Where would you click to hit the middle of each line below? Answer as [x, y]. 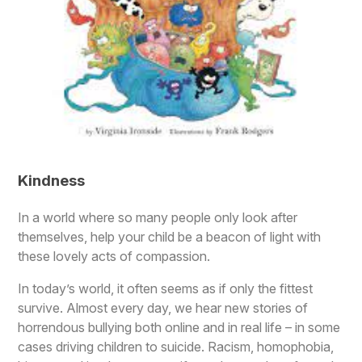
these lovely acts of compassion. [114, 256]
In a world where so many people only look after [158, 217]
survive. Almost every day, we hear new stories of [163, 307]
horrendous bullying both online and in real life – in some [179, 327]
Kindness [52, 181]
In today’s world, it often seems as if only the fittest [166, 288]
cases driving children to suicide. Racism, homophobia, [176, 346]
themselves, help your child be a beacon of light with [170, 236]
